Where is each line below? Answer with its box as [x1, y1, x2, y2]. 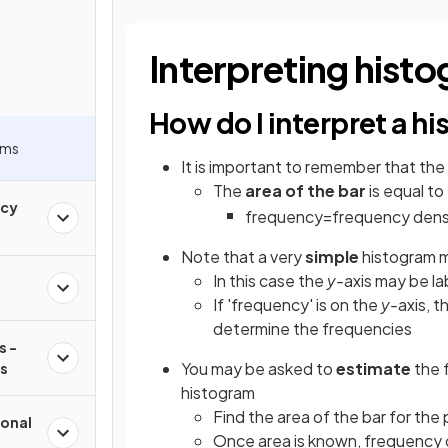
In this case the [213, 269, 327, 291]
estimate [336, 357, 411, 379]
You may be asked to [181, 357, 336, 379]
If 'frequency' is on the [213, 293, 381, 315]
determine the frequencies [213, 317, 412, 339]
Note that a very [181, 245, 305, 267]
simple [305, 245, 359, 267]
